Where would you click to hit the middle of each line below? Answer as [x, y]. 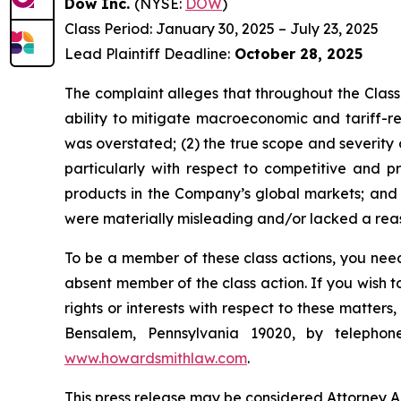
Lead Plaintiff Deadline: [147, 54]
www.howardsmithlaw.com [156, 358]
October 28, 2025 [296, 54]
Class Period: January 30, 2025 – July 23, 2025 [222, 29]
